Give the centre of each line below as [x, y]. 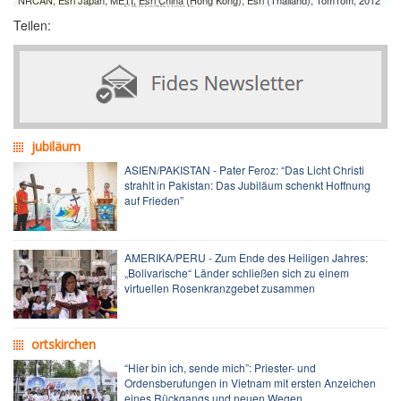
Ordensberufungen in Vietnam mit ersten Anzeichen [250, 382]
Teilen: [32, 25]
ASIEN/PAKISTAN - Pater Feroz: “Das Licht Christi [244, 169]
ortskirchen [64, 344]
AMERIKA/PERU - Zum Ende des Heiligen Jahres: [246, 257]
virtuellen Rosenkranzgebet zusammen [220, 287]
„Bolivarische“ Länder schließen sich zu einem [237, 272]
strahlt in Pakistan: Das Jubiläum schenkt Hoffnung [247, 184]
